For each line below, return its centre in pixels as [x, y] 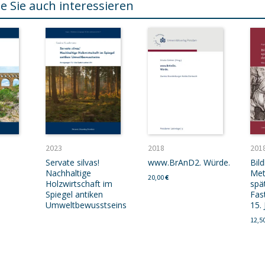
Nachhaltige [68, 173]
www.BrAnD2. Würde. [189, 162]
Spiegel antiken [74, 194]
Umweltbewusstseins [86, 205]
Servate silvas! [72, 162]
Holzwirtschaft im [79, 184]
